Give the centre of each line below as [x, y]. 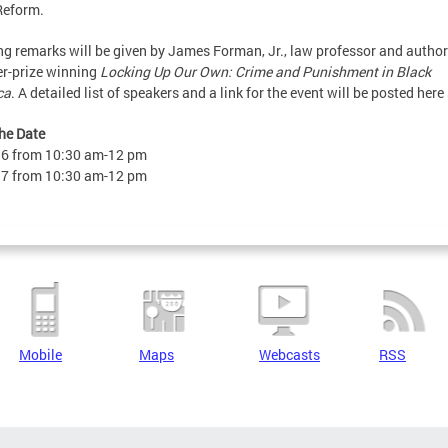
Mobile [40, 354]
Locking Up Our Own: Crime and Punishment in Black [265, 71]
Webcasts [289, 354]
